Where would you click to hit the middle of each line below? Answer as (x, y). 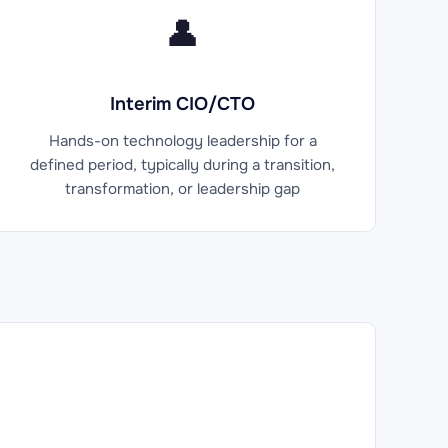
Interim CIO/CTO (183, 103)
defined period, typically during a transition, (183, 164)
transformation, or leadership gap (183, 188)
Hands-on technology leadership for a (182, 140)
